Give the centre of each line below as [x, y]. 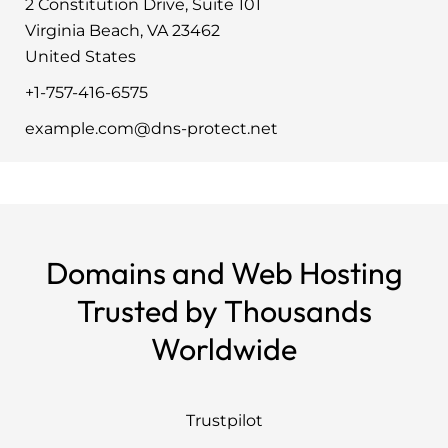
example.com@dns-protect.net [151, 128]
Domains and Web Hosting [224, 272]
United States [80, 56]
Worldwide [224, 348]
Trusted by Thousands [224, 310]
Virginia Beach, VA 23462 [122, 30]
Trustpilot [224, 420]
